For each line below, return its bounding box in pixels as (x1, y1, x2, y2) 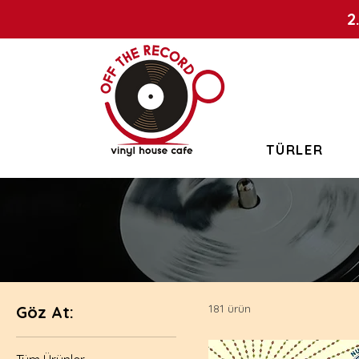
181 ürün (208, 301, 251, 316)
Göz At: (16, 301, 74, 322)
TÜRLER (266, 141, 324, 158)
